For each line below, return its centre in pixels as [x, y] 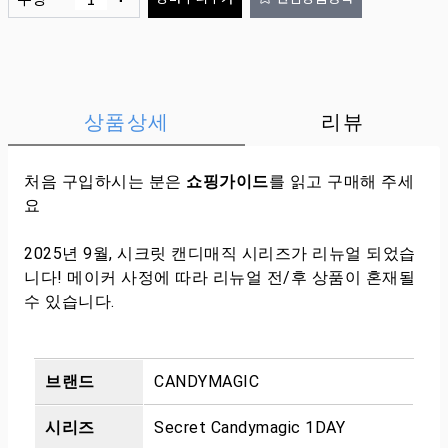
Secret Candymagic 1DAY [249, 427]
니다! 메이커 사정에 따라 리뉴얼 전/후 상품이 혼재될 [219, 277]
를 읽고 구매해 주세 [341, 181]
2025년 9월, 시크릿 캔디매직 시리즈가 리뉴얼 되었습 [220, 253]
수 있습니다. [69, 301]
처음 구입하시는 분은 [105, 181]
